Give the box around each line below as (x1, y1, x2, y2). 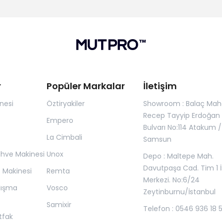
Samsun (143, 134, 172, 144)
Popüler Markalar (46, 80, 125, 92)
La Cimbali (46, 132, 82, 142)
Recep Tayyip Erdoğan (143, 111, 221, 120)
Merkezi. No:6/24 (143, 175, 200, 185)
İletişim (143, 80, 177, 92)
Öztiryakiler (46, 99, 85, 109)
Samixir (46, 200, 71, 210)
